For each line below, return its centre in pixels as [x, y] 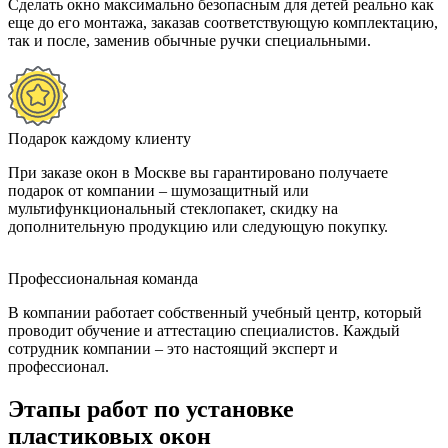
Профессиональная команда [103, 278]
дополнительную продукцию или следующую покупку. [198, 226]
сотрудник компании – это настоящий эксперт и [173, 348]
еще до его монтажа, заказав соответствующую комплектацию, [223, 22]
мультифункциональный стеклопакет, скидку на [173, 208]
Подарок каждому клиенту [99, 138]
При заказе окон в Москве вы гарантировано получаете [198, 172]
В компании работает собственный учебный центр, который [215, 312]
